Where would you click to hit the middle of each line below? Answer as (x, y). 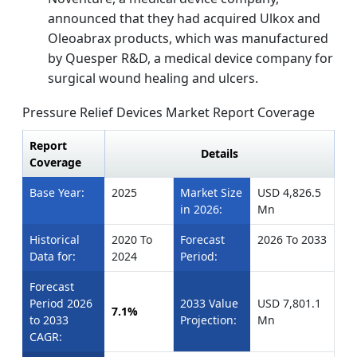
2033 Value (209, 304)
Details (220, 154)
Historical (55, 240)
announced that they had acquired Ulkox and (184, 19)
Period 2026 (61, 304)
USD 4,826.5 (289, 193)
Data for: (53, 257)
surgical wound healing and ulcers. (153, 78)
